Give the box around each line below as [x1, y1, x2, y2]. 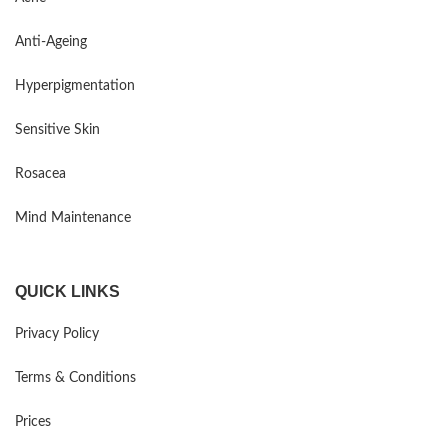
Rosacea [15, 167, 66, 182]
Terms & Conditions [15, 371, 136, 386]
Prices [15, 415, 51, 430]
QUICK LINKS [15, 283, 120, 301]
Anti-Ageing [15, 35, 87, 50]
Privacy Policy [15, 327, 99, 342]
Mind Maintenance [15, 211, 131, 226]
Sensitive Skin [15, 123, 100, 138]
